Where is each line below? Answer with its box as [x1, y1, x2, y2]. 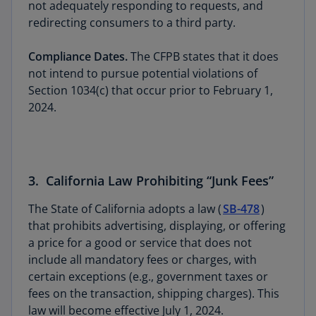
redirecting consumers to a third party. [28, 15, 238, 30]
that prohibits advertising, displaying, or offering [28, 218, 286, 233]
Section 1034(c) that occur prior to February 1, [28, 83, 273, 98]
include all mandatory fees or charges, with [28, 252, 257, 267]
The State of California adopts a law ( [28, 201, 221, 217]
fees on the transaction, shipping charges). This [28, 286, 279, 301]
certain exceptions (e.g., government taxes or [28, 269, 268, 284]
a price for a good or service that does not [28, 235, 252, 250]
